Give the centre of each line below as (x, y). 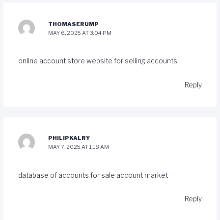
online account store (52, 61)
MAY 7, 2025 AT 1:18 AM (79, 147)
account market (142, 175)
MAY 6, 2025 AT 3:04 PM (80, 33)
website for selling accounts (132, 61)
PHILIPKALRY (69, 138)
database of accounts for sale (67, 175)
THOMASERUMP (74, 24)
